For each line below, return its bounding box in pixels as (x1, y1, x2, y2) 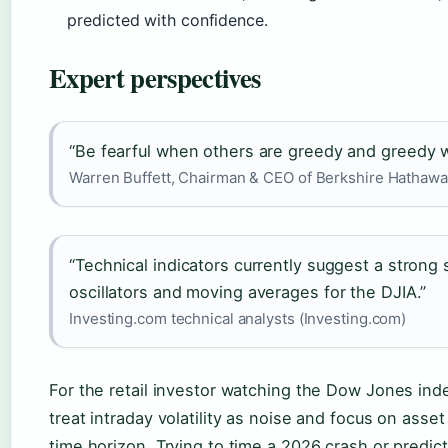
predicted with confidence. (67, 10, 268, 31)
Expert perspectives (49, 58, 261, 98)
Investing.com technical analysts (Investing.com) (69, 309, 407, 329)
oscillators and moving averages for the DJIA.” (69, 282, 427, 303)
